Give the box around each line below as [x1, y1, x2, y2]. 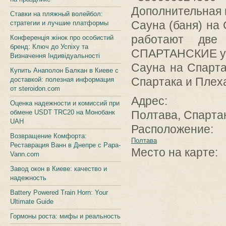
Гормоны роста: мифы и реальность [10, 212, 121, 220]
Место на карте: [131, 146, 221, 159]
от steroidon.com [10, 85, 60, 92]
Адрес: [131, 94, 171, 107]
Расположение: [131, 123, 216, 136]
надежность [10, 174, 46, 182]
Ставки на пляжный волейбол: [10, 10, 103, 18]
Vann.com [10, 150, 39, 158]
